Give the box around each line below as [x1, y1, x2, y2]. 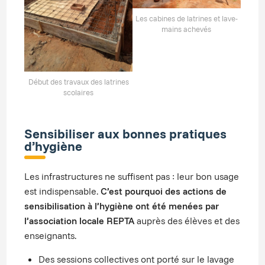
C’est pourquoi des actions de [101, 185, 227, 198]
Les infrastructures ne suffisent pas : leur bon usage [24, 170, 240, 183]
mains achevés [161, 24, 212, 34]
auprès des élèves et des [134, 215, 240, 227]
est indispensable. [24, 185, 101, 198]
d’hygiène [24, 138, 83, 154]
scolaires [63, 88, 94, 98]
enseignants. [24, 230, 77, 242]
